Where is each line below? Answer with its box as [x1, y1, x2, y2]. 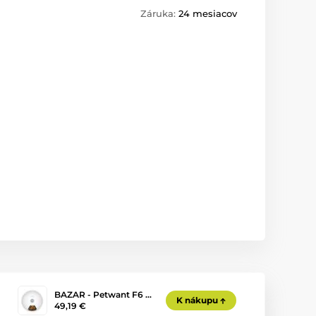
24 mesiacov [178, 8, 237, 20]
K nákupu [176, 295, 218, 305]
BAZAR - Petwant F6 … [54, 289, 152, 300]
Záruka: [140, 8, 178, 20]
